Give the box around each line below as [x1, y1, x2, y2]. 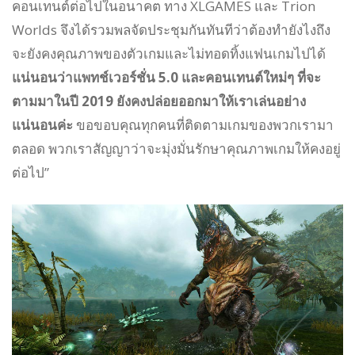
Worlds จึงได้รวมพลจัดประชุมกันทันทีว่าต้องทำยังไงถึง [12, 21, 330, 40]
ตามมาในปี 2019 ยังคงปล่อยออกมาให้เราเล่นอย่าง [12, 92, 306, 111]
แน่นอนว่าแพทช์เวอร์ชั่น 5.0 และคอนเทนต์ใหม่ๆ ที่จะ [12, 68, 321, 87]
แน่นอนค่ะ [12, 116, 73, 135]
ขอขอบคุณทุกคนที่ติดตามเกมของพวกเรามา [73, 116, 334, 135]
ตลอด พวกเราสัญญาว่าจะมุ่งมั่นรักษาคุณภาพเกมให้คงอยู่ [12, 139, 341, 158]
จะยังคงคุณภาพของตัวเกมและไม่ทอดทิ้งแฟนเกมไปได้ [12, 44, 326, 63]
